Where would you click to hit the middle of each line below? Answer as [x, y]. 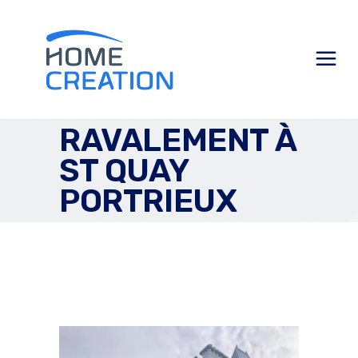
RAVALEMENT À [178, 141]
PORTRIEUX [148, 201]
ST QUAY [124, 171]
